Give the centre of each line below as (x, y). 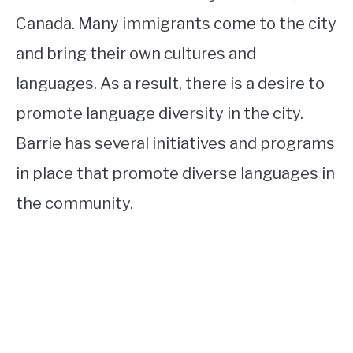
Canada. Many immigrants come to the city (176, 24)
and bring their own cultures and (136, 54)
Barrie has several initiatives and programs (175, 144)
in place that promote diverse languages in (175, 174)
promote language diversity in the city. (160, 114)
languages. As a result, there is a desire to (170, 84)
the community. (74, 204)
